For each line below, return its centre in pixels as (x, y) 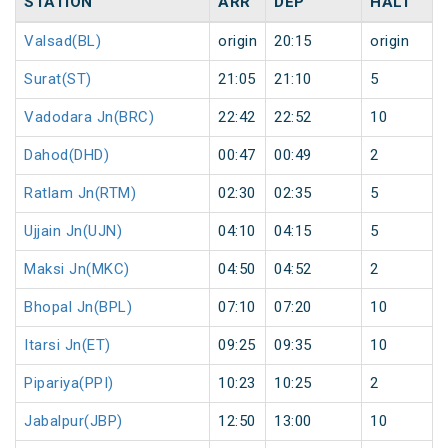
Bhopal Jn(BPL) (78, 307)
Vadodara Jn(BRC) (89, 117)
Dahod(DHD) (66, 155)
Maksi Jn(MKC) (77, 269)
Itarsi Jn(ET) (67, 345)
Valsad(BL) (62, 41)
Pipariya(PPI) (69, 383)
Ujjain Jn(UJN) (73, 231)
